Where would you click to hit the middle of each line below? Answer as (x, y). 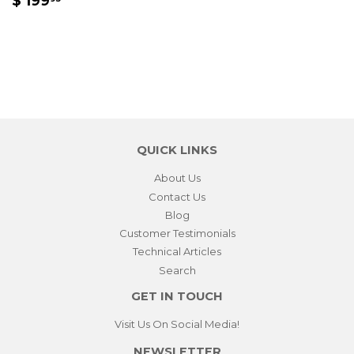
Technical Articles (177, 252)
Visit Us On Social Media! (177, 324)
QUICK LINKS (177, 151)
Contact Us (177, 196)
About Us (177, 178)
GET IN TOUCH (177, 296)
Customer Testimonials (177, 233)
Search (177, 270)
